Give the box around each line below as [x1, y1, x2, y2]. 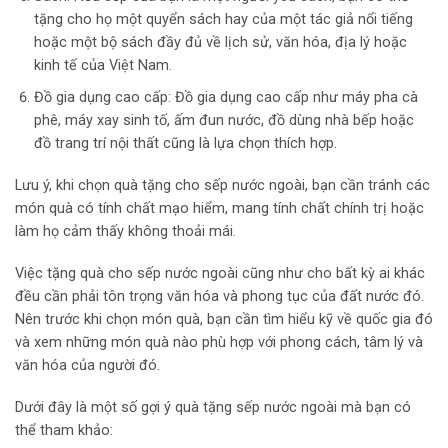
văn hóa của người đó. [15, 356, 160, 374]
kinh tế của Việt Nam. [33, 57, 172, 75]
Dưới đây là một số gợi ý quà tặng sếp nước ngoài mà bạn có [15, 398, 411, 416]
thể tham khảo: [15, 421, 113, 439]
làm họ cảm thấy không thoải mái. [15, 222, 236, 240]
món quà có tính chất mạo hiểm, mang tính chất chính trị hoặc [15, 199, 424, 217]
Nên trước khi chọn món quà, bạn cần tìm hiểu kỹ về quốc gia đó [15, 310, 433, 328]
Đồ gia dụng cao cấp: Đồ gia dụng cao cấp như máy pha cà [33, 89, 418, 107]
